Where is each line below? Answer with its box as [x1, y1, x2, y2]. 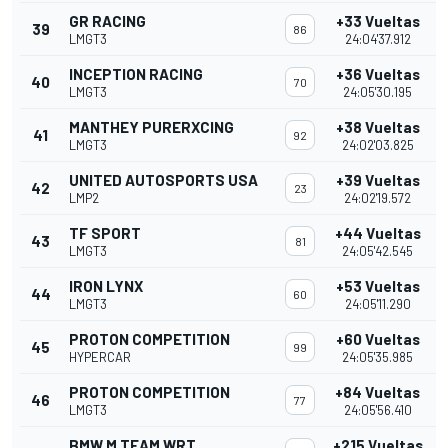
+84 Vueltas [335, 383, 420, 402]
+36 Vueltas [335, 65, 420, 84]
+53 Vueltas [335, 277, 420, 296]
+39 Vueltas [335, 171, 420, 190]
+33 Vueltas [335, 12, 420, 31]
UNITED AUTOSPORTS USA [69, 171, 258, 190]
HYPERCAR [69, 349, 131, 366]
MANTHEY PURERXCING [69, 118, 234, 137]
